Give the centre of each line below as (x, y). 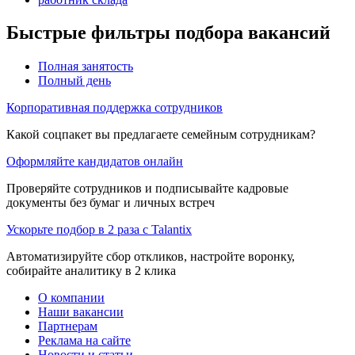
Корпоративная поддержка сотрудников (115, 108)
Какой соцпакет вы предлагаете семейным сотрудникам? (161, 135)
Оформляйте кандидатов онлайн (95, 162)
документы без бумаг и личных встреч (111, 203)
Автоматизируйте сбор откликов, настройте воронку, (151, 257)
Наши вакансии (81, 312)
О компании (71, 298)
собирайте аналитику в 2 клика (91, 271)
